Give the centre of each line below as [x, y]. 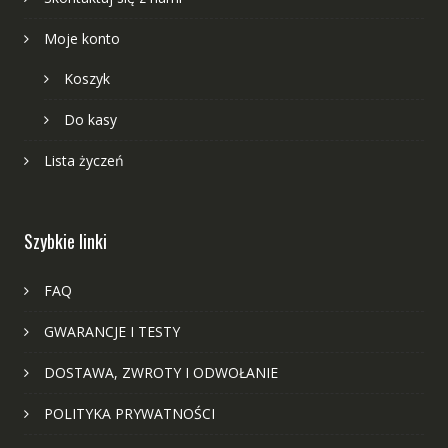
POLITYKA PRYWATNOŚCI [129, 413]
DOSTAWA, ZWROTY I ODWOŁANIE [160, 372]
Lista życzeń [83, 160]
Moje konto [81, 38]
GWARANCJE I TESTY [111, 331]
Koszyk [86, 78]
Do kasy [90, 119]
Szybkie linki [65, 240]
